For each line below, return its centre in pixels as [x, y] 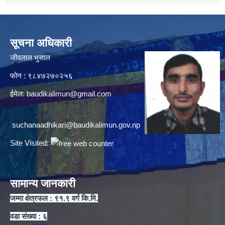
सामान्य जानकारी [43, 183]
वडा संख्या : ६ [29, 216]
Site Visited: [30, 143]
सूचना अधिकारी [41, 43]
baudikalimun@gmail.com [69, 93]
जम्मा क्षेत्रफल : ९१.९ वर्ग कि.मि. [54, 198]
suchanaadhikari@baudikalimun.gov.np [76, 125]
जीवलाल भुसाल [30, 57]
